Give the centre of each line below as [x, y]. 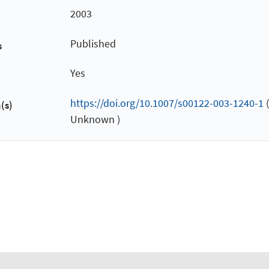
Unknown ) [95, 119]
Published [93, 43]
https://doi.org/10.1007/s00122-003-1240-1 [167, 103]
